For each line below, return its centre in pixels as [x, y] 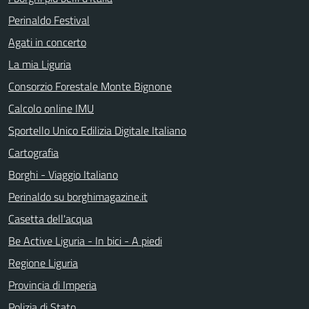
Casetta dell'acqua [50, 218]
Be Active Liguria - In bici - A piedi [85, 240]
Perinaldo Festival [49, 20]
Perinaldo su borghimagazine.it [78, 196]
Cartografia [33, 152]
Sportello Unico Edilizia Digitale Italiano [97, 130]
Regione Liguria [43, 262]
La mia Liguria [40, 64]
